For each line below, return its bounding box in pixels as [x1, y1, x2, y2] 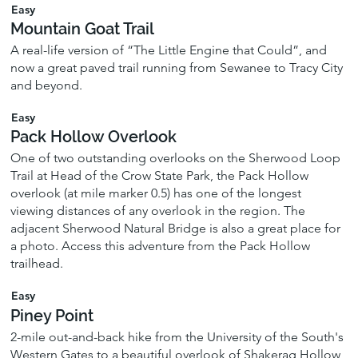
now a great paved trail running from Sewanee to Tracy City [10, 60, 344, 76]
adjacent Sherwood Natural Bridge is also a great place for [10, 221, 341, 237]
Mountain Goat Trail [10, 19, 155, 39]
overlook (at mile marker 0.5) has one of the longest [10, 185, 302, 201]
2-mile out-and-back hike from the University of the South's [10, 328, 344, 344]
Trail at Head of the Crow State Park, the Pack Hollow [10, 168, 309, 184]
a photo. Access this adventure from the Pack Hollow [10, 238, 311, 254]
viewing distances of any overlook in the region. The [10, 203, 306, 219]
